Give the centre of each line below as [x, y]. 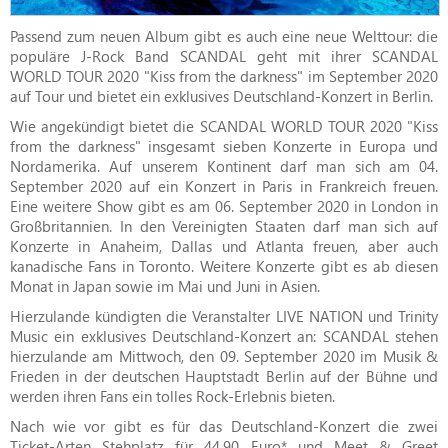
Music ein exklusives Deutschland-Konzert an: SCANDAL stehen [224, 335]
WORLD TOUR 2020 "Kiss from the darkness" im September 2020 [224, 75]
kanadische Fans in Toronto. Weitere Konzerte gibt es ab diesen [224, 265]
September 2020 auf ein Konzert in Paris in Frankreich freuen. [224, 185]
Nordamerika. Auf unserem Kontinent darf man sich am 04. [224, 165]
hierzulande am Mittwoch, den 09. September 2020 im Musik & [224, 355]
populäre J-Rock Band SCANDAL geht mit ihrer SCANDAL [224, 55]
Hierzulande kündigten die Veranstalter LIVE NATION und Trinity [224, 315]
